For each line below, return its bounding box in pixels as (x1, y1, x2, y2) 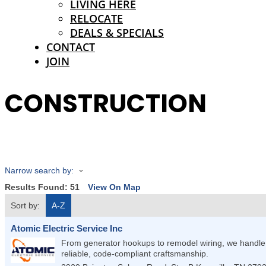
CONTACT (46, 40, 95, 54)
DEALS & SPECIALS (70, 26, 164, 40)
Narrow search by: (5, 165, 74, 175)
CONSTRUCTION (5, 85, 207, 121)
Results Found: (5, 182, 70, 192)
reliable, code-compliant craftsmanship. (61, 249, 208, 259)
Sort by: (11, 201, 40, 211)
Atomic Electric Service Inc (11, 223, 122, 234)
